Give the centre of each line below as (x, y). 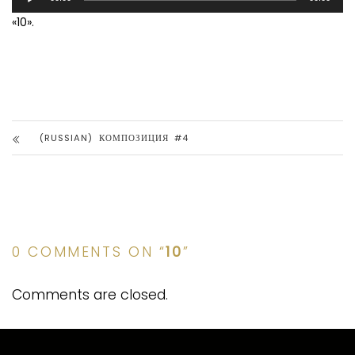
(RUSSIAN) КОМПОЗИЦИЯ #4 (114, 137)
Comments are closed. (90, 294)
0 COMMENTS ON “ (89, 252)
